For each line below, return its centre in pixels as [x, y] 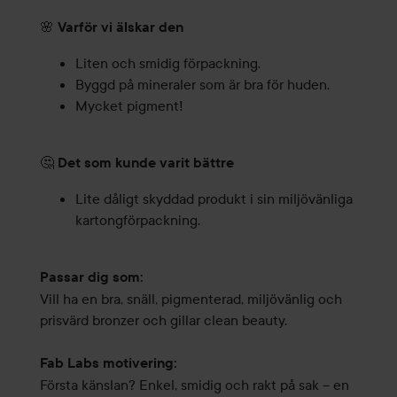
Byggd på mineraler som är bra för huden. [202, 85]
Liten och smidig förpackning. [167, 63]
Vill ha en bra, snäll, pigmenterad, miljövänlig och [191, 299]
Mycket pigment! [129, 106]
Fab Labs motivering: [108, 363]
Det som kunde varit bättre [145, 163]
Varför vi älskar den [120, 27]
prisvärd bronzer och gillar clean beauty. [163, 320]
